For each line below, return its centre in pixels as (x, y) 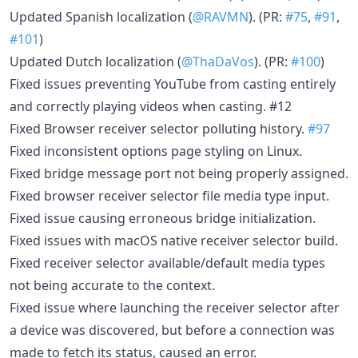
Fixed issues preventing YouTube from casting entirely (173, 84)
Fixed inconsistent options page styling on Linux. (156, 151)
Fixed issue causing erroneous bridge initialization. (163, 218)
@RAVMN (221, 16)
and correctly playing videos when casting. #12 (151, 106)
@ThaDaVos (218, 61)
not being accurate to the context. (112, 285)
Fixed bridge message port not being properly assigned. (179, 173)
